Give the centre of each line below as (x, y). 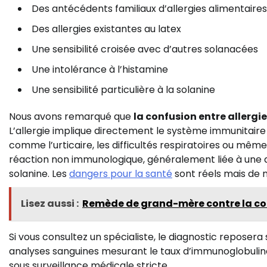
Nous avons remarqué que (71, 117)
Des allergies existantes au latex (106, 29)
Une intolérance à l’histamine (100, 70)
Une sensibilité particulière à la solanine (123, 90)
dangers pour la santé (121, 174)
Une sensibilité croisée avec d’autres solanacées (145, 49)
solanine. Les (39, 174)
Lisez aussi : (50, 204)
